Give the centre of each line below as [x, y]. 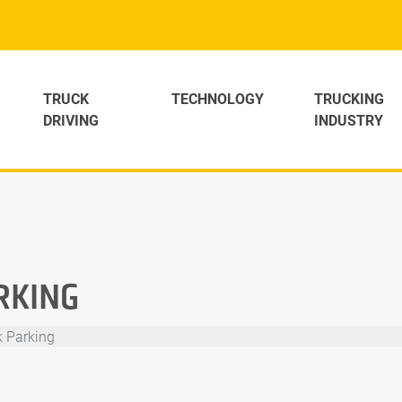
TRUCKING [349, 99]
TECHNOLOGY [217, 99]
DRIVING [70, 120]
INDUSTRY [348, 120]
